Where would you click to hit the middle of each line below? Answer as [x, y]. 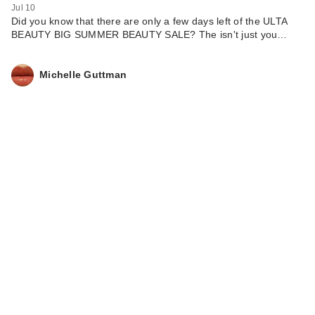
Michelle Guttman [83, 75]
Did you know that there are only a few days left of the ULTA [149, 21]
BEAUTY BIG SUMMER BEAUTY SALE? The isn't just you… [149, 34]
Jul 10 [24, 7]
